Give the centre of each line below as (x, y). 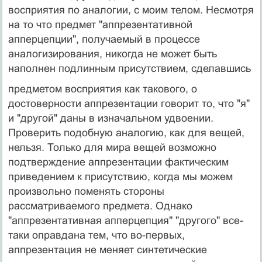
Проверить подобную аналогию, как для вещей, (126, 132)
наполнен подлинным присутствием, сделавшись (129, 68)
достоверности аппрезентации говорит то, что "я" (129, 103)
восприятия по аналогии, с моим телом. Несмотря (131, 10)
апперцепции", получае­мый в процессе (104, 39)
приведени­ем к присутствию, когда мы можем (120, 176)
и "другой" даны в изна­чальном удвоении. (111, 118)
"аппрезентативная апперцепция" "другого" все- (125, 220)
